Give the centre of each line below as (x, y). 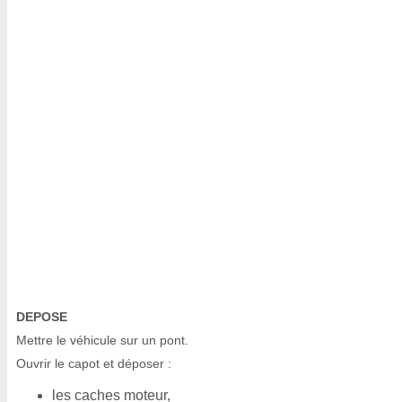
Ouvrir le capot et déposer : (94, 363)
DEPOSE (42, 317)
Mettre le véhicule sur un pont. (102, 340)
